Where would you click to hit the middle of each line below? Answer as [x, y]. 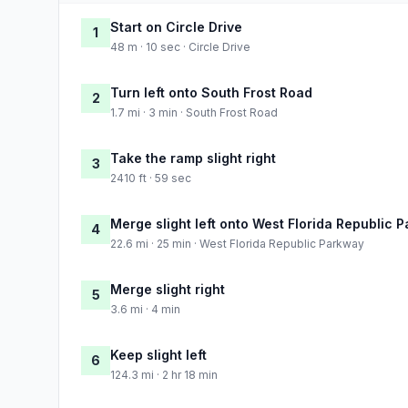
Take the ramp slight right [193, 158]
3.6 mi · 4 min [145, 309]
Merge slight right [168, 289]
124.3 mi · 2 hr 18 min [164, 374]
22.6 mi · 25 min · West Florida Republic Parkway [237, 243]
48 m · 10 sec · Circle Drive [180, 46]
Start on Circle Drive [176, 26]
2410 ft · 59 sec [151, 178]
